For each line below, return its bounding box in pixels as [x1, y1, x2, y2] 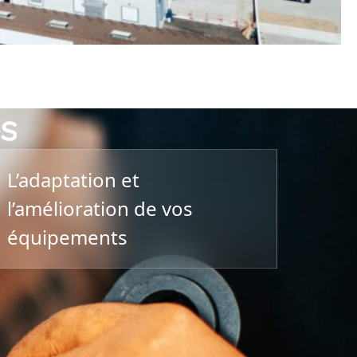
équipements [7, 224, 127, 250]
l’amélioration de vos [7, 195, 193, 222]
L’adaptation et [7, 167, 139, 193]
